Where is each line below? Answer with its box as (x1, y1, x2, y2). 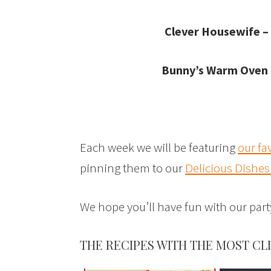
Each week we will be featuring (80, 139, 238, 156)
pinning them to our (80, 160, 185, 177)
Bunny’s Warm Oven (161, 62, 268, 78)
